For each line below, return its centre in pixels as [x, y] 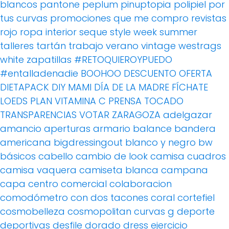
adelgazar [188, 115]
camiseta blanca [119, 170]
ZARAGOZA [136, 115]
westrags [200, 46]
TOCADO [164, 101]
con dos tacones [109, 198]
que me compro [151, 18]
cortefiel [196, 198]
